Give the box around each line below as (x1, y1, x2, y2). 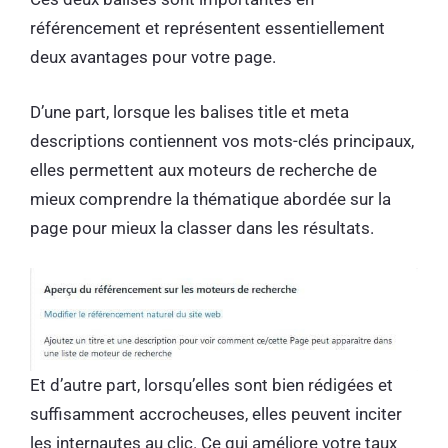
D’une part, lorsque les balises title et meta (30, 101, 349, 122)
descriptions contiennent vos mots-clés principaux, (30, 130, 414, 151)
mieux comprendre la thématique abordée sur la (30, 188, 391, 209)
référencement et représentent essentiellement (30, 18, 385, 39)
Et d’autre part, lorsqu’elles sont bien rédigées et (30, 374, 393, 395)
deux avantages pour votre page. (30, 47, 280, 68)
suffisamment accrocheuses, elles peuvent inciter (30, 403, 402, 424)
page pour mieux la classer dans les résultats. (30, 217, 378, 238)
